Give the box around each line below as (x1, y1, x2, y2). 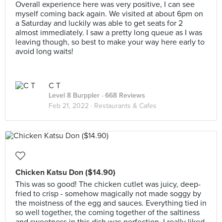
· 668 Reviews (100, 91, 145, 100)
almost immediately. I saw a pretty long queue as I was (15, 28, 202, 38)
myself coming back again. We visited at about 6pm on (15, 9, 203, 19)
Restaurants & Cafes (94, 102, 157, 110)
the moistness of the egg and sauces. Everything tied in (15, 198, 207, 208)
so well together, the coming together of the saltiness (15, 208, 200, 218)
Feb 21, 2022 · (49, 102, 94, 110)
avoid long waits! (15, 47, 73, 56)
